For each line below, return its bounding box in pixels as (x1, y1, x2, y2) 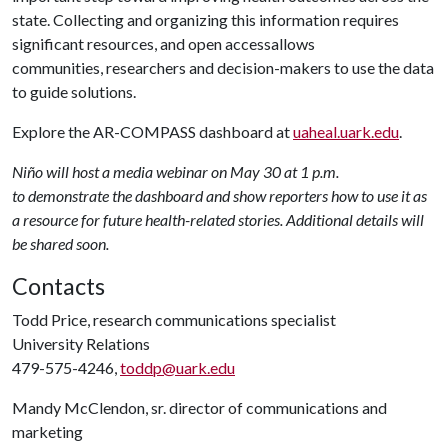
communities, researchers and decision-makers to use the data (12, 58, 434, 77)
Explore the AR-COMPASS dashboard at (12, 122, 293, 141)
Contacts (12, 272, 105, 300)
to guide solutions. (12, 82, 139, 101)
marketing (12, 422, 83, 441)
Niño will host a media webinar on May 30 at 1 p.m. (12, 162, 339, 181)
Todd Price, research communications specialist (12, 310, 336, 329)
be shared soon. (12, 234, 112, 253)
